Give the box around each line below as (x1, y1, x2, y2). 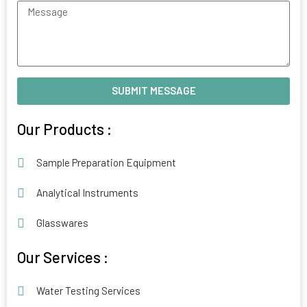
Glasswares (36, 217, 88, 230)
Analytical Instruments (36, 186, 138, 199)
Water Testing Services (36, 284, 140, 297)
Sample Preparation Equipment (36, 156, 176, 169)
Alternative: (17, 106, 69, 119)
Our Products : (17, 119, 112, 138)
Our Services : (17, 247, 108, 266)
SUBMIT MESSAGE (111, 84, 196, 97)
